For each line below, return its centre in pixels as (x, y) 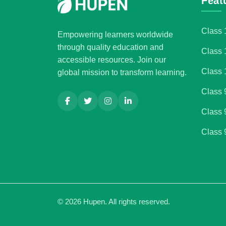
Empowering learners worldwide (115, 34)
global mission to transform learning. (122, 72)
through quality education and (110, 47)
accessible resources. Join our (112, 60)
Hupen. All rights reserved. (126, 201)
